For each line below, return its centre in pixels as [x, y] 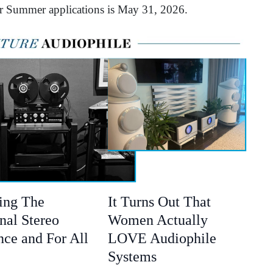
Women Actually [158, 220]
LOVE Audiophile [162, 239]
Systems [134, 257]
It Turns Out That [159, 202]
